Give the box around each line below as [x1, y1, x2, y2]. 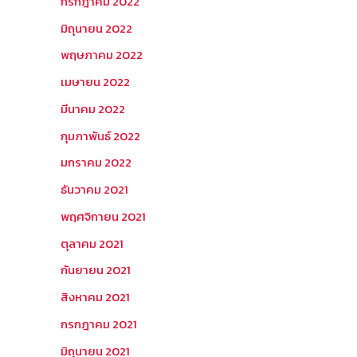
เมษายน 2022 [61, 73, 130, 91]
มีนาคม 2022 [61, 99, 125, 118]
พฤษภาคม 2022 [61, 45, 143, 65]
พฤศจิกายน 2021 [61, 206, 146, 226]
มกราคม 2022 [61, 153, 131, 172]
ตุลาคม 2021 [61, 233, 124, 253]
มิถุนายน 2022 [61, 18, 132, 37]
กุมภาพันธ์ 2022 [61, 126, 140, 145]
